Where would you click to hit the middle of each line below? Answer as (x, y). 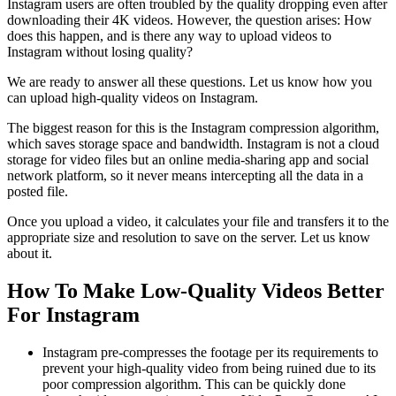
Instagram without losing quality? (100, 51)
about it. (30, 253)
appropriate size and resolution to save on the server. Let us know (189, 237)
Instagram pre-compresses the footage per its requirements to (210, 352)
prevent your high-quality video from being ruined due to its (209, 368)
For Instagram (73, 314)
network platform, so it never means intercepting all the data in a (185, 175)
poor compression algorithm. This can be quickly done (194, 384)
